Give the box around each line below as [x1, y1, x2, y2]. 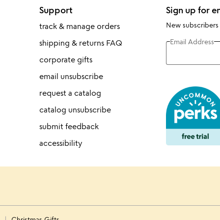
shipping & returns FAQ [39, 38, 122, 48]
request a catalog [39, 88, 101, 98]
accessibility [39, 138, 82, 148]
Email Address [169, 37, 214, 46]
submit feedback [39, 121, 99, 131]
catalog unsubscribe [39, 105, 111, 114]
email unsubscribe [39, 71, 103, 81]
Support [39, 4, 73, 15]
